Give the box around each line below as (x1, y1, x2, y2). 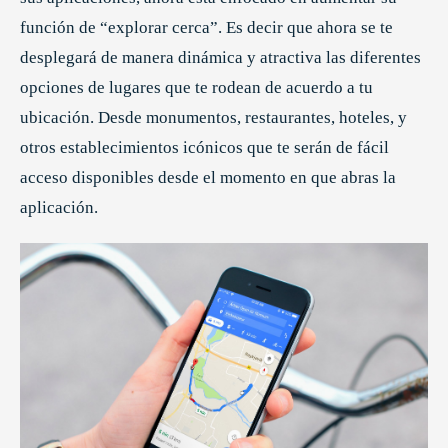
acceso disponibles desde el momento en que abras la (20, 168, 396, 188)
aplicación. (20, 198, 98, 218)
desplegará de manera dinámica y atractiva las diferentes (20, 48, 421, 68)
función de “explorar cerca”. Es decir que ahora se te (20, 18, 393, 38)
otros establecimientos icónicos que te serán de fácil (20, 138, 389, 158)
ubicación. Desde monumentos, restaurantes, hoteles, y (20, 108, 407, 128)
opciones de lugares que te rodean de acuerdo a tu (20, 78, 373, 98)
